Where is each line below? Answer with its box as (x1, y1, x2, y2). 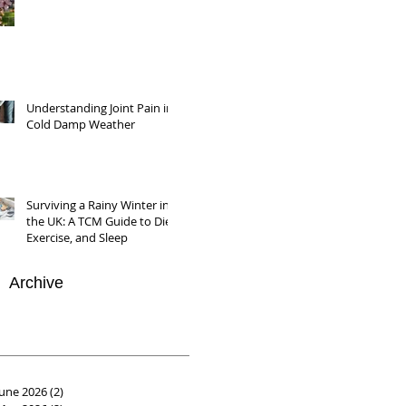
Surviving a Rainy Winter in (26, 197, 169, 213)
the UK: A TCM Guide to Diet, (26, 213, 179, 229)
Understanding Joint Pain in (26, 100, 173, 116)
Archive (9, 274, 63, 292)
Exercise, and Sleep (26, 229, 128, 246)
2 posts (63, 383, 102, 400)
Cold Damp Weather (26, 116, 135, 132)
